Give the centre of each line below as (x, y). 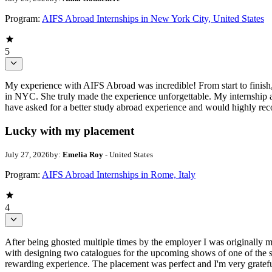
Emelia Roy (83, 155)
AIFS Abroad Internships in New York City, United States (153, 18)
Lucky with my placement (70, 131)
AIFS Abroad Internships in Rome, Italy (119, 175)
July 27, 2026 (27, 155)
